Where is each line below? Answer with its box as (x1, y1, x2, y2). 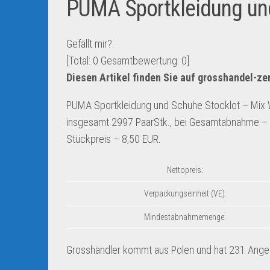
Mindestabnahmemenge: (144, 212, 226, 222)
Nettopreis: (167, 165, 203, 175)
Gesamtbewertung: (98, 54, 181, 67)
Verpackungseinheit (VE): (143, 189, 227, 198)
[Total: (66, 54, 93, 67)
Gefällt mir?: (66, 37, 114, 50)
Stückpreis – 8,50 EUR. (66, 133, 161, 145)
